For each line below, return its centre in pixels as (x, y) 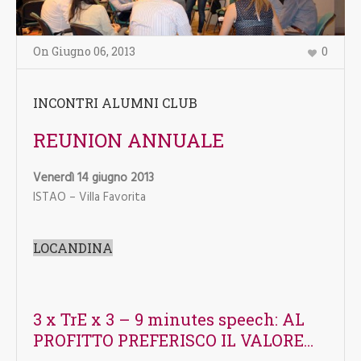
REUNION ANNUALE (128, 140)
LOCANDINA (73, 247)
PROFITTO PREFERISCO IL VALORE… (173, 340)
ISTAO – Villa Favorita (89, 197)
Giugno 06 (79, 52)
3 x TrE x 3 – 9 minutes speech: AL (168, 319)
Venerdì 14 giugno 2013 (93, 178)
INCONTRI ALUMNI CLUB (115, 102)
